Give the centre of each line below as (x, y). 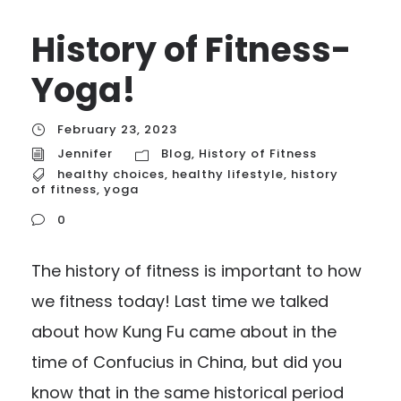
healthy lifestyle (228, 175)
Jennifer (85, 154)
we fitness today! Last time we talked (180, 301)
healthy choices (111, 175)
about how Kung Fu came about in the (184, 331)
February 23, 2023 (117, 129)
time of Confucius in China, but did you (187, 362)
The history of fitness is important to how (196, 270)
